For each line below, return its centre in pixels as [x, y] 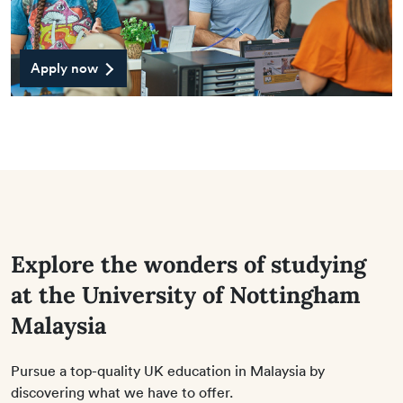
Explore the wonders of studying [188, 264]
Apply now [64, 67]
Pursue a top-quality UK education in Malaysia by [168, 371]
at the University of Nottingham [186, 294]
